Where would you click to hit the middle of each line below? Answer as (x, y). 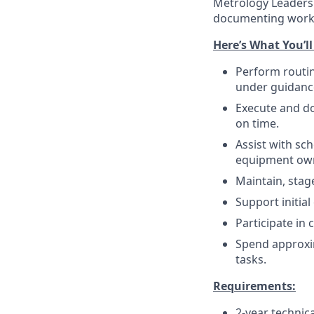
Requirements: (254, 286)
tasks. (251, 259)
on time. (257, 123)
